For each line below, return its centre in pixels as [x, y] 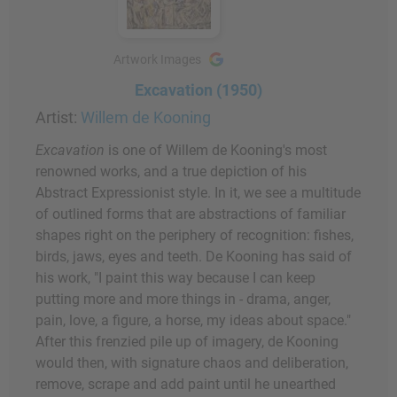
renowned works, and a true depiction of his [171, 172]
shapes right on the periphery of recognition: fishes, [195, 236]
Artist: [58, 118]
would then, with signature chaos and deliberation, [192, 363]
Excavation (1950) [198, 90]
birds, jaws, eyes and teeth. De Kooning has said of [194, 257]
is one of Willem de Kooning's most [216, 151]
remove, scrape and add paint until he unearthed [186, 385]
